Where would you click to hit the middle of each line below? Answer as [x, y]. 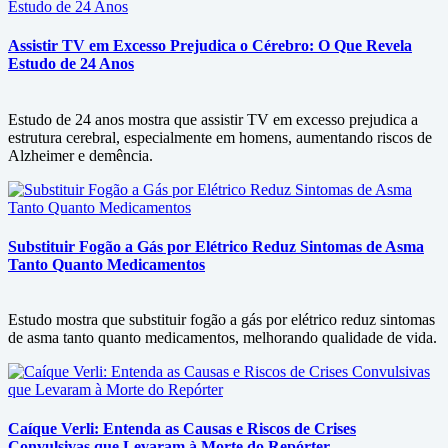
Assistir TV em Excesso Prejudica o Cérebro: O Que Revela [210, 46]
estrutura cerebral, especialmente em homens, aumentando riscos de [220, 137]
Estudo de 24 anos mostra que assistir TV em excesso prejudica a [213, 119]
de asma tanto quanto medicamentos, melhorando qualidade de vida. [222, 338]
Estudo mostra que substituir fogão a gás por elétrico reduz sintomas [221, 320]
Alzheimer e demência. [80, 155]
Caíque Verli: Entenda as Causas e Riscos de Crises [182, 429]
